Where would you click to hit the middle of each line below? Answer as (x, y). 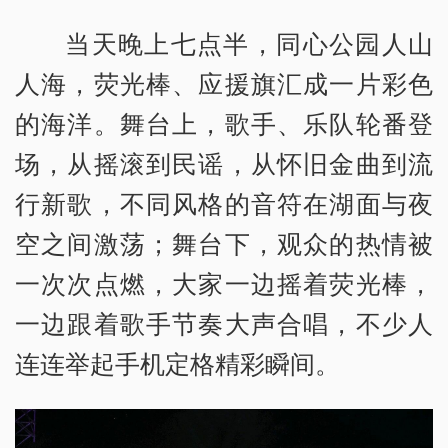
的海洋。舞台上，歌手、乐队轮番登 (224, 122)
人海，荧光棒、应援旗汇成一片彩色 (224, 82)
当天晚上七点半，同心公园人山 (249, 42)
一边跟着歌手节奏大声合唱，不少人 (224, 322)
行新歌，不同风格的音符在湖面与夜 (224, 202)
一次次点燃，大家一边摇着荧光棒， (224, 282)
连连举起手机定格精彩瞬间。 (177, 362)
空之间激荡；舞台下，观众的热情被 (224, 242)
